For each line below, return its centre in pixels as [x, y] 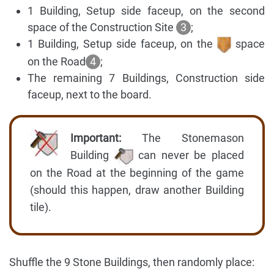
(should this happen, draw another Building [137, 190]
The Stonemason [183, 138]
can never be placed [189, 155]
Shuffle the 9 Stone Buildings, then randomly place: [132, 262]
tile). [41, 207]
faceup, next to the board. [90, 95]
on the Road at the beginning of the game [137, 172]
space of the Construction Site [102, 28]
